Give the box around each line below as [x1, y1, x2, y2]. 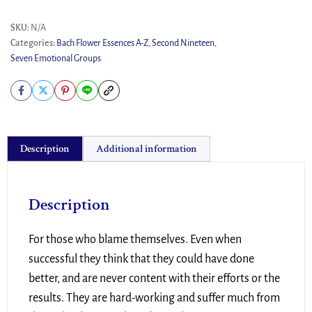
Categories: [10, 38, 56, 49]
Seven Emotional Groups [10, 54, 101, 64]
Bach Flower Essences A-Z [56, 38, 148, 49]
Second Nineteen [152, 38, 214, 49]
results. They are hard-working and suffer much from [29, 291, 280, 304]
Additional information [96, 141, 197, 155]
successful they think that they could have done [29, 252, 254, 265]
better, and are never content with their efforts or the [29, 272, 280, 285]
